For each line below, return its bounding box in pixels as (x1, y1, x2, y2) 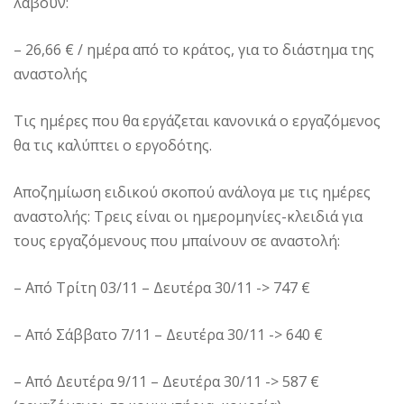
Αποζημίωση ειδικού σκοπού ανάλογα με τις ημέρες (14, 182, 371, 203)
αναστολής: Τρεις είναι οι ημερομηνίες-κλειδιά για (14, 207, 363, 227)
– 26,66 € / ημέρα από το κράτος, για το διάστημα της (14, 40, 374, 60)
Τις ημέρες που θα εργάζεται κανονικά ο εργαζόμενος (14, 111, 381, 132)
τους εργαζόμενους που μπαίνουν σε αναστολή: (14, 231, 340, 252)
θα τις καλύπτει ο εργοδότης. (14, 135, 212, 156)
